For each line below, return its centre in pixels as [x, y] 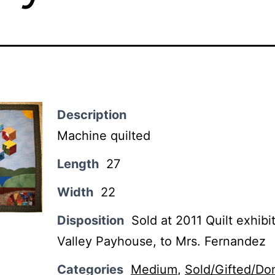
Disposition [91, 220]
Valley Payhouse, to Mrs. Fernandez [161, 241]
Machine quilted [104, 135]
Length [78, 164]
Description [92, 114]
